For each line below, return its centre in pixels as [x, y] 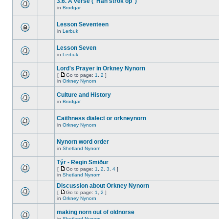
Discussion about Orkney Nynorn [103, 186]
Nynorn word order [83, 142]
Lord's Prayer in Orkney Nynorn [101, 68]
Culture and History [84, 95]
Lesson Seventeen [83, 24]
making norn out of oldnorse [96, 212]
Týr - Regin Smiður [83, 162]
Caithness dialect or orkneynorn [101, 118]
